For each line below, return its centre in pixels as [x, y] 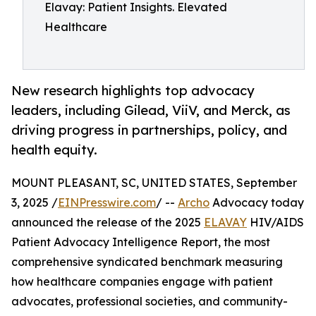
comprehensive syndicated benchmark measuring [147, 262]
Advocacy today [257, 203]
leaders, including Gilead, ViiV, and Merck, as [151, 110]
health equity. [54, 150]
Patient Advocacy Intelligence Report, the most [141, 242]
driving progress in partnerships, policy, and [149, 130]
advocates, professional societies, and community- [150, 302]
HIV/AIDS [275, 223]
